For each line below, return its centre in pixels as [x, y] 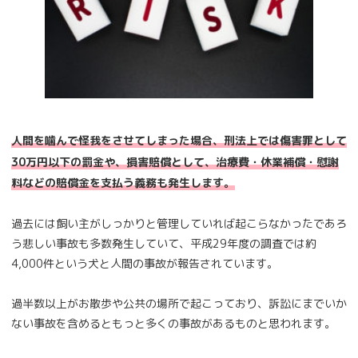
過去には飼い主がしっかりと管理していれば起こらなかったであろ [179, 223]
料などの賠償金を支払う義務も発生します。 [123, 183]
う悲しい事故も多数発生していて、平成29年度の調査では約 [164, 243]
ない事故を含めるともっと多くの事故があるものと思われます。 [173, 323]
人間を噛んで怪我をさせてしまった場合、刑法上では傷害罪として [179, 141]
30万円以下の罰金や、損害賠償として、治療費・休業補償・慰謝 [175, 161]
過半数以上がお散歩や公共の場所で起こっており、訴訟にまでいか [179, 303]
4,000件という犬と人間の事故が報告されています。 [145, 263]
